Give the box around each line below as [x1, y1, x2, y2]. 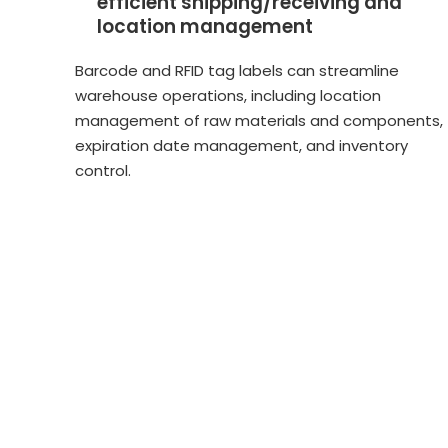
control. [74, 159, 131, 181]
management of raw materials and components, [74, 109, 443, 131]
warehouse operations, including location [74, 84, 381, 106]
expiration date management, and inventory [74, 134, 408, 156]
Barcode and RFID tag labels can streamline [74, 59, 399, 81]
